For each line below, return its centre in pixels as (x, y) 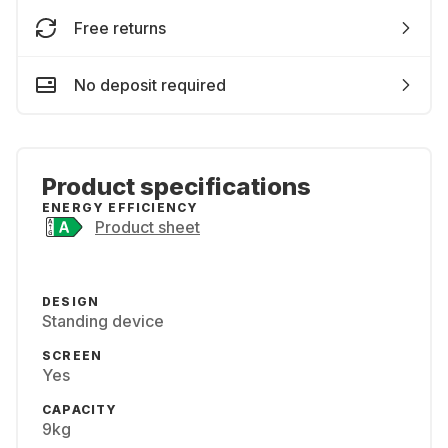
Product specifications (176, 186)
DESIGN (71, 301)
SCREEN (72, 355)
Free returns (120, 28)
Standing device (103, 321)
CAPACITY (80, 409)
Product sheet (147, 227)
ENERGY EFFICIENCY (120, 207)
